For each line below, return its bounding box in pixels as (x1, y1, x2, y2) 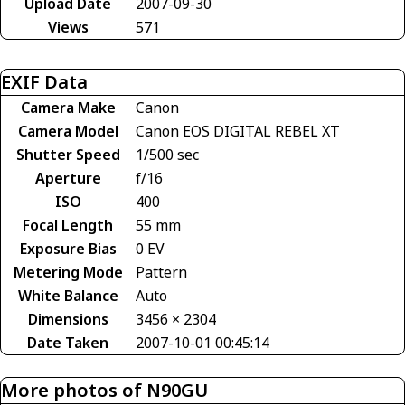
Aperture (34, 167, 101, 188)
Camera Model (17, 120, 118, 141)
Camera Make (20, 97, 116, 118)
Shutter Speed (15, 144, 120, 165)
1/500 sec (136, 144, 199, 165)
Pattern (136, 261, 187, 282)
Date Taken (27, 332, 108, 353)
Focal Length (23, 214, 113, 235)
